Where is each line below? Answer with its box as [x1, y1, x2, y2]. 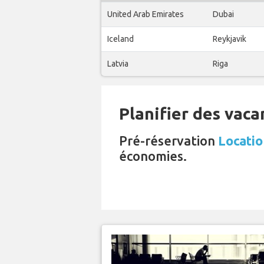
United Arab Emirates [107, 9, 184, 19]
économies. [119, 148, 187, 164]
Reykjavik [213, 34, 246, 44]
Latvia [107, 59, 128, 69]
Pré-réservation [119, 133, 218, 148]
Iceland [107, 34, 134, 44]
